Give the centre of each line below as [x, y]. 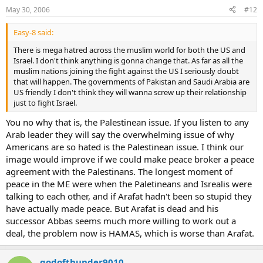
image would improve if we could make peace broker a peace [130, 159]
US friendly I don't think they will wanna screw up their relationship [130, 92]
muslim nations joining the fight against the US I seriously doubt [126, 71]
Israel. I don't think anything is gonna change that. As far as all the [128, 60]
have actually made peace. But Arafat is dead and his [112, 208]
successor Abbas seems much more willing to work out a [121, 221]
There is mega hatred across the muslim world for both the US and [129, 50]
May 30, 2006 [28, 9]
